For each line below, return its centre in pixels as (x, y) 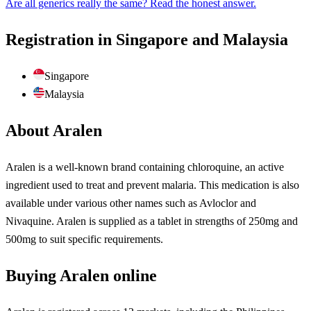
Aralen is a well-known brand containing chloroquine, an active (145, 167)
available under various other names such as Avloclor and (131, 203)
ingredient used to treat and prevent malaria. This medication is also (152, 185)
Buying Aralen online (81, 275)
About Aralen (54, 131)
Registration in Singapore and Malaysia (147, 40)
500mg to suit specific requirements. (84, 239)
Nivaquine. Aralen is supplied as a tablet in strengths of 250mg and (152, 221)
